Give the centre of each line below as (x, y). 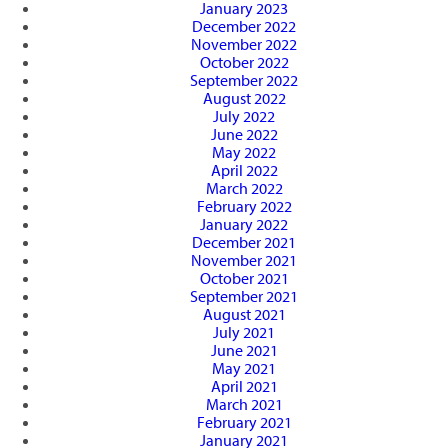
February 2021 (244, 422)
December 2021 (244, 242)
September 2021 (244, 296)
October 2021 (244, 278)
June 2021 (244, 350)
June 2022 (244, 134)
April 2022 (244, 170)
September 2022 (244, 80)
